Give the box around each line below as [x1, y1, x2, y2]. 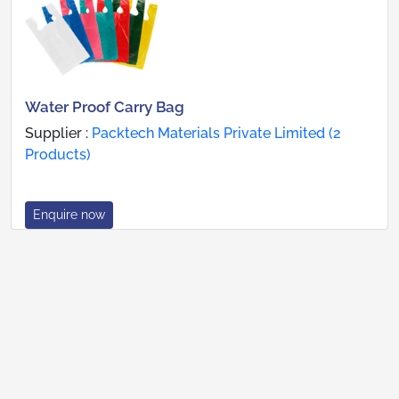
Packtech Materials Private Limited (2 [92, 125, 341, 142]
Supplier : [25, 125, 92, 142]
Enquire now [33, 208, 105, 223]
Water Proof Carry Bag [25, 98, 184, 117]
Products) [25, 146, 91, 164]
